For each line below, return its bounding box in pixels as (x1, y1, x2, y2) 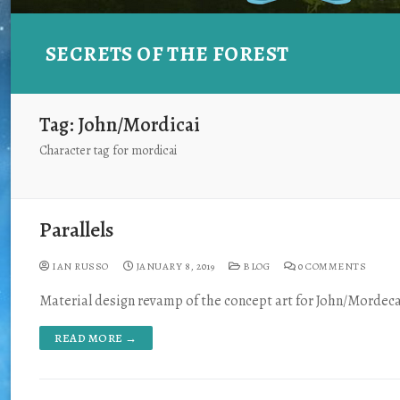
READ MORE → (54, 329, 137, 346)
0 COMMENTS (296, 258, 366, 273)
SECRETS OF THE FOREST (46, 39, 289, 68)
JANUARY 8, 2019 (136, 258, 214, 273)
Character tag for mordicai (39, 142, 177, 159)
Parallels (39, 214, 114, 244)
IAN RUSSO (49, 258, 109, 273)
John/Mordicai (78, 111, 200, 138)
